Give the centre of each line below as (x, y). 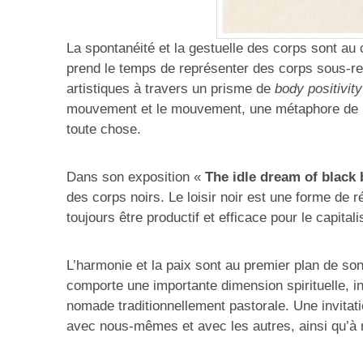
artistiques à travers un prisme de (171, 89)
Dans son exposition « (136, 177)
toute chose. (104, 130)
